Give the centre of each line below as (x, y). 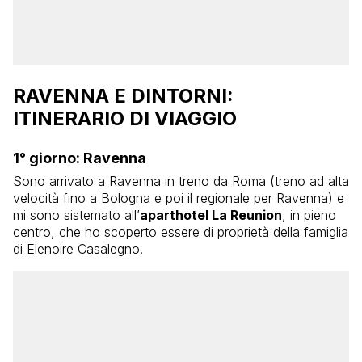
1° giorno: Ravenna (80, 158)
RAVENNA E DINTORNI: (123, 95)
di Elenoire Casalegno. (78, 248)
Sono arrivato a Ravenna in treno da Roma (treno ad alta (181, 181)
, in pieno (309, 215)
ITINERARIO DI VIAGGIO (125, 118)
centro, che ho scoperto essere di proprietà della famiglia (181, 232)
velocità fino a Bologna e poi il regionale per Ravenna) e (179, 198)
